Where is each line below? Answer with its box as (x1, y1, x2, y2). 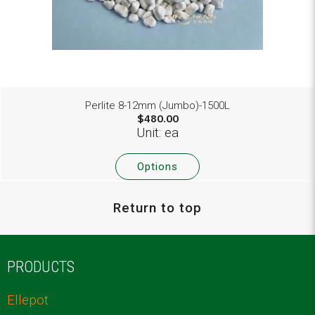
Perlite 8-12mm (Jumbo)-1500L (85, 98, 230, 112)
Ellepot (6, 292, 49, 308)
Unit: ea (136, 124, 179, 141)
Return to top (113, 199, 202, 216)
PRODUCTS (6, 258, 75, 276)
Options (137, 160, 178, 173)
